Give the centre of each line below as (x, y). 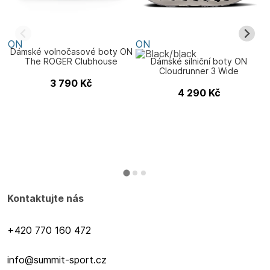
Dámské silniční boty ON (199, 61)
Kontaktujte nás (46, 198)
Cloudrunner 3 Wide (199, 71)
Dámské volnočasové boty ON (71, 52)
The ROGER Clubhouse (71, 61)
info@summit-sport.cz (57, 260)
